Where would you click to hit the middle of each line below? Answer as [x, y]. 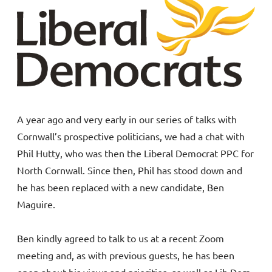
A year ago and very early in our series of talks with [127, 119]
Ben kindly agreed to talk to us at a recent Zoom [121, 238]
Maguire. [36, 204]
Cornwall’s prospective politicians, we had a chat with [131, 136]
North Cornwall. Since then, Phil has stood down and [130, 170]
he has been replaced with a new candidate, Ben [121, 187]
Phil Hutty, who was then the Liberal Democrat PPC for [135, 153]
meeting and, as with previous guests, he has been [126, 255]
